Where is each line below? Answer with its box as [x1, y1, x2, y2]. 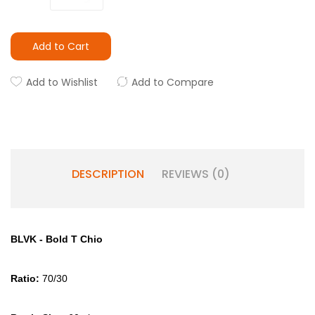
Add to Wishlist [26, 75, 98, 89]
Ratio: [11, 273, 42, 284]
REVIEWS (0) [161, 166, 230, 182]
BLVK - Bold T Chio [11, 233, 103, 245]
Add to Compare [131, 75, 214, 89]
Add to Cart [32, 39, 89, 53]
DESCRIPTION [71, 166, 144, 182]
